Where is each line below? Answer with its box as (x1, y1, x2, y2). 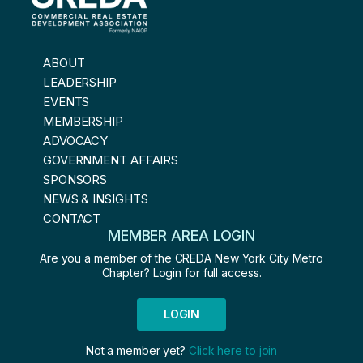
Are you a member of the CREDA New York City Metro (39, 251, 324, 265)
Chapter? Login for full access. (101, 266, 262, 280)
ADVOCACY (42, 133, 109, 148)
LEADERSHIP (42, 75, 117, 90)
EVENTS (42, 94, 90, 109)
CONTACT (42, 211, 101, 226)
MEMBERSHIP (42, 113, 123, 129)
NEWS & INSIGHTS (42, 191, 148, 207)
